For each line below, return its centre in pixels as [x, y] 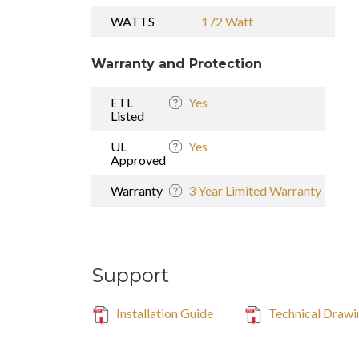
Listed [127, 115]
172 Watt [227, 21]
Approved [138, 159]
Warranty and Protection [177, 63]
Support [130, 275]
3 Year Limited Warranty [255, 190]
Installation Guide [163, 313]
